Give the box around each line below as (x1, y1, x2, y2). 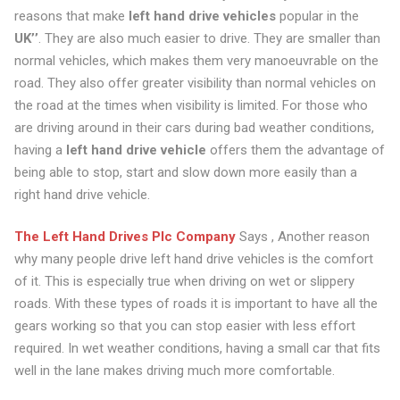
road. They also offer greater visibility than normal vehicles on (13, 74, 376, 91)
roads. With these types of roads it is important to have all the (13, 296, 378, 312)
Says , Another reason (235, 229, 370, 245)
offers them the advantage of (205, 141, 385, 158)
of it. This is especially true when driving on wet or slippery (13, 273, 354, 289)
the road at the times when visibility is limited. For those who (13, 96, 368, 113)
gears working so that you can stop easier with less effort (13, 318, 355, 334)
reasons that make (13, 7, 129, 24)
